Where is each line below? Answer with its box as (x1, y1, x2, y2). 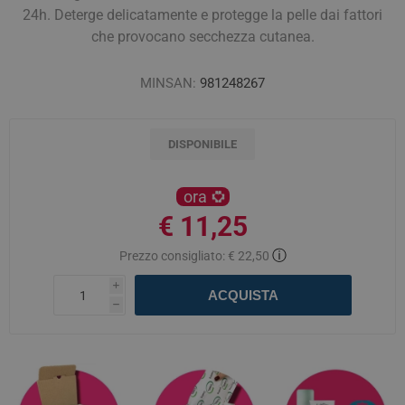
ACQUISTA (208, 287, 278, 303)
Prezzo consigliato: (118, 249, 225, 263)
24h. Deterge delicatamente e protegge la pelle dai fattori (23, 6, 382, 24)
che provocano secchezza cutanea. (90, 28, 315, 45)
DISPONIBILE (168, 137, 237, 151)
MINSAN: (140, 75, 196, 91)
